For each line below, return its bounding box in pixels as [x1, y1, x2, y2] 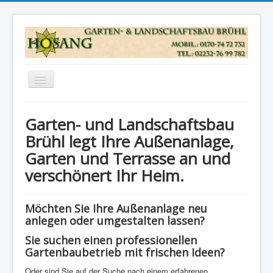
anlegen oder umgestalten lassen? [25, 213, 205, 228]
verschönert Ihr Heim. [25, 164, 184, 186]
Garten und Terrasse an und [25, 147, 230, 169]
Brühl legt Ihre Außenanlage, [25, 130, 234, 152]
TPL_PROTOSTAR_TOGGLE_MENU [41, 74, 172, 87]
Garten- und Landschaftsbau [25, 113, 234, 135]
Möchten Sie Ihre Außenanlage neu [25, 200, 207, 216]
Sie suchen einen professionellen [25, 232, 197, 247]
